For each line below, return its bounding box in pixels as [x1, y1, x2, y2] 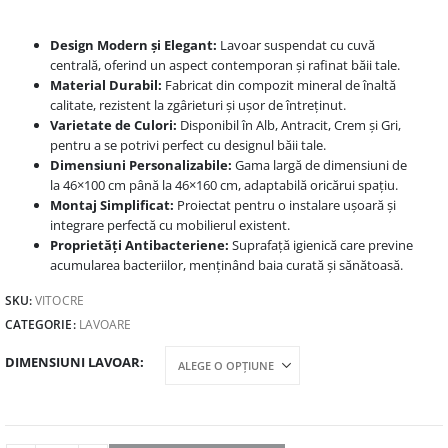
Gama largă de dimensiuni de [231, 155, 407, 174]
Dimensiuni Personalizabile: [49, 155, 232, 174]
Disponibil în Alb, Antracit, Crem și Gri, [176, 115, 401, 134]
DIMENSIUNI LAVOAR [5, 352, 140, 371]
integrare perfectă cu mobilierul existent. [49, 215, 290, 234]
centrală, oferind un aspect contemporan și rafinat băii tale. [49, 55, 400, 74]
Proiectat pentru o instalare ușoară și [173, 195, 396, 214]
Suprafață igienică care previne [228, 235, 413, 254]
